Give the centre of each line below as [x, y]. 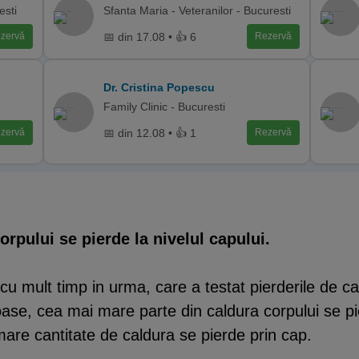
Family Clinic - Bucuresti [165, 107]
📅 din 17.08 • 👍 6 [150, 36]
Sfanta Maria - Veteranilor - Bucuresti [198, 10]
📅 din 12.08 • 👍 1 [150, 133]
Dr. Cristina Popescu [159, 87]
